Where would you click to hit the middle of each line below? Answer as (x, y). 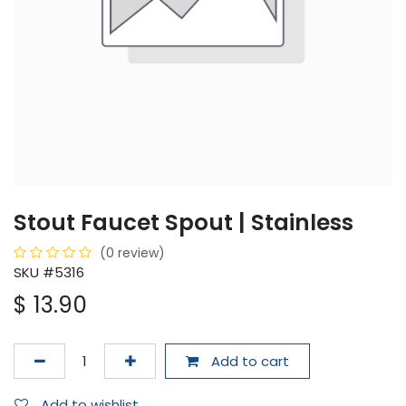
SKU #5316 (49, 273)
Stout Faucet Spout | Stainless (184, 223)
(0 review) (132, 253)
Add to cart (248, 361)
